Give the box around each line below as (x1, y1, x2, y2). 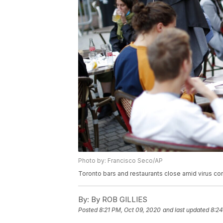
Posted (78, 206, 99, 214)
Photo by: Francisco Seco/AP (78, 157, 163, 165)
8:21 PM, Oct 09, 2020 (99, 206, 161, 214)
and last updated (163, 206, 209, 214)
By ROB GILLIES (89, 195, 147, 205)
